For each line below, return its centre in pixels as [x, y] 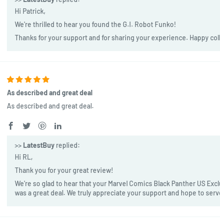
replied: [67, 145]
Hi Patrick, [30, 11]
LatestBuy [39, 145]
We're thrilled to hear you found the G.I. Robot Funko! [95, 24]
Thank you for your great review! [64, 170]
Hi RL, [24, 157]
